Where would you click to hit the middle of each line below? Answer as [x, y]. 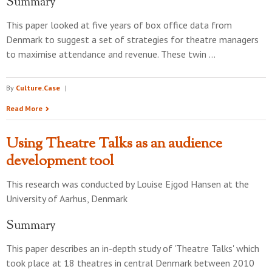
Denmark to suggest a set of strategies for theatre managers [132, 39]
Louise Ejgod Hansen [179, 184]
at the [235, 184]
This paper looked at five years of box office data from [119, 25]
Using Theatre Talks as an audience [114, 144]
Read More [24, 108]
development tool [60, 161]
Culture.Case [38, 88]
